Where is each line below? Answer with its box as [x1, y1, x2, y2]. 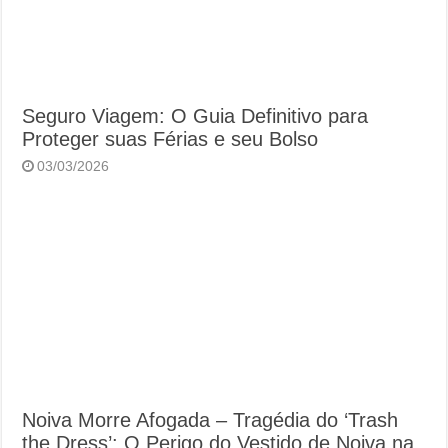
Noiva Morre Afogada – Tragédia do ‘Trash [22, 408, 399, 431]
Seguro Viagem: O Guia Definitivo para [22, 104, 369, 127]
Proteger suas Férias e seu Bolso [22, 127, 319, 150]
